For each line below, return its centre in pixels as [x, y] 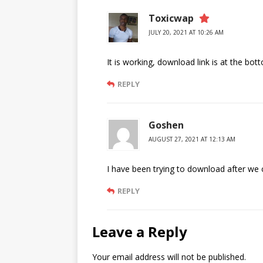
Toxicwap [171, 18]
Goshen [166, 125]
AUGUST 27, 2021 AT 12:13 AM [192, 139]
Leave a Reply [140, 232]
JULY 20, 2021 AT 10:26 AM [186, 32]
